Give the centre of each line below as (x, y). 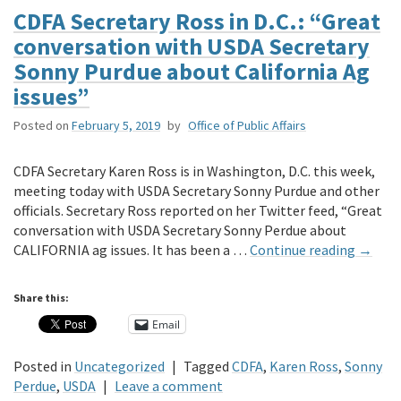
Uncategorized (119, 367)
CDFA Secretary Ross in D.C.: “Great (197, 21)
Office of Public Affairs (247, 126)
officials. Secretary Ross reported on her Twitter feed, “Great (198, 211)
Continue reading (304, 250)
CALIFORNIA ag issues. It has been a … (132, 250)
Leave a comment (169, 386)
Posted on (41, 126)
